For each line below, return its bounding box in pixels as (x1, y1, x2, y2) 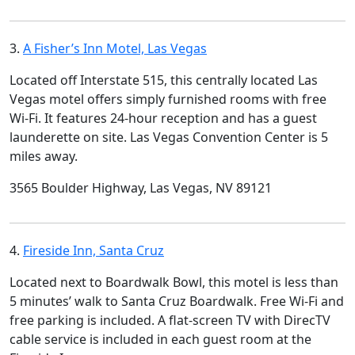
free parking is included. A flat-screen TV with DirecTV (10, 311, 330, 329)
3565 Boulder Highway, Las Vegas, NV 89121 (10, 178, 272, 197)
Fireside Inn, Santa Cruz (23, 241, 164, 259)
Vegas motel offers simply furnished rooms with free (10, 90, 326, 108)
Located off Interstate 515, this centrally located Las (10, 71, 318, 89)
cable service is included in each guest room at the (10, 330, 311, 348)
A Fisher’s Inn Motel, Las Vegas (23, 39, 207, 57)
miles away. (10, 147, 78, 165)
